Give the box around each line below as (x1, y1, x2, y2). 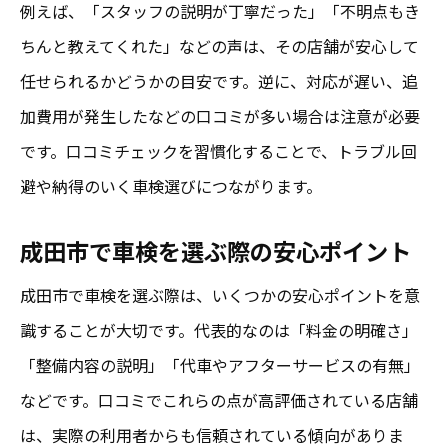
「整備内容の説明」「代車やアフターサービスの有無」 (20, 352, 420, 377)
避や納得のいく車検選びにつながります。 (20, 173, 322, 198)
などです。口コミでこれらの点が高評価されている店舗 (20, 387, 418, 412)
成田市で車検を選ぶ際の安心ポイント (20, 233, 411, 268)
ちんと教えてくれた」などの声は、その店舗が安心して (20, 33, 419, 58)
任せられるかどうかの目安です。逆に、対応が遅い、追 (20, 68, 418, 93)
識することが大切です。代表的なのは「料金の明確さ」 (20, 317, 418, 342)
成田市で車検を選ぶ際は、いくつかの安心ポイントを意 (20, 282, 420, 307)
